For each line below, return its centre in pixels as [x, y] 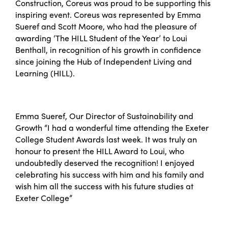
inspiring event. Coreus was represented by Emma [108, 15]
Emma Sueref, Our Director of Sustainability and [104, 116]
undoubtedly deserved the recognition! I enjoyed [105, 163]
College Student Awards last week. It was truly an [106, 139]
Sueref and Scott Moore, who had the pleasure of [106, 26]
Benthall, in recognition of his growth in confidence [108, 50]
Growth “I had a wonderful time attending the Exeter [112, 127]
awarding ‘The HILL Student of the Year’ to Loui [101, 38]
